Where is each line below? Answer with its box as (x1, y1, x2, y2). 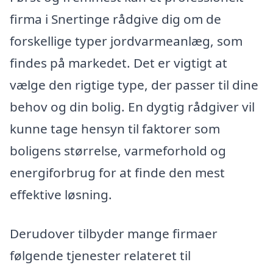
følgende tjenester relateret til (10, 246, 191, 264)
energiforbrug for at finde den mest (10, 164, 225, 182)
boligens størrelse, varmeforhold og (10, 142, 226, 160)
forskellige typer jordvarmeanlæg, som (10, 32, 243, 50)
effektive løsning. (10, 186, 112, 204)
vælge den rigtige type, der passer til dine (10, 76, 258, 94)
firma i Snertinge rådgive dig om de (10, 10, 221, 28)
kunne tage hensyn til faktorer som (10, 120, 220, 138)
